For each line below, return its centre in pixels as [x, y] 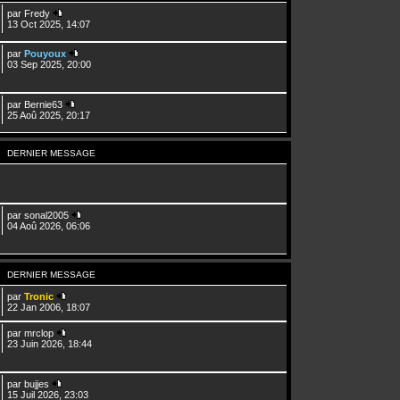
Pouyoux [46, 53]
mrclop [39, 333]
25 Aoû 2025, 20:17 [49, 115]
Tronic [39, 296]
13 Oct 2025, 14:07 [49, 24]
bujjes [37, 383]
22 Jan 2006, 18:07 [49, 307]
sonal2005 [47, 215]
